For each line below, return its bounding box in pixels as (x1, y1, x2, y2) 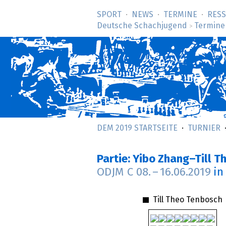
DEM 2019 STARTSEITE (97, 124, 178, 132)
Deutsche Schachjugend (97, 22, 187, 30)
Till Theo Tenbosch (150, 195, 222, 204)
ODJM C (97, 166, 136, 179)
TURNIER (188, 124, 220, 132)
